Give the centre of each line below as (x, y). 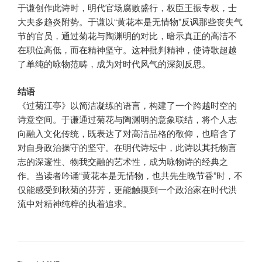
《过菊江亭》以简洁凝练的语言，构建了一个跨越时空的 (127, 105)
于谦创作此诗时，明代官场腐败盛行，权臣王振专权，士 (127, 8)
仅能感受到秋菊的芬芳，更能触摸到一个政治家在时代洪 (127, 189)
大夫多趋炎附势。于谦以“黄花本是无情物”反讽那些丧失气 (130, 22)
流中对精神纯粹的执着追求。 (75, 203)
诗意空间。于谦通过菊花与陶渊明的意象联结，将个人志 (127, 119)
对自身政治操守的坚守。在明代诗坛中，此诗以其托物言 (127, 147)
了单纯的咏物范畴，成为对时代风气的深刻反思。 (114, 64)
